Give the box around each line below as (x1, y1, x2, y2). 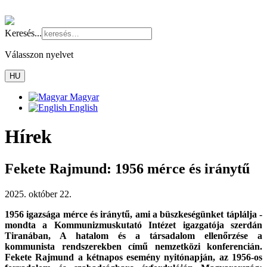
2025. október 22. (5, 188, 72, 199)
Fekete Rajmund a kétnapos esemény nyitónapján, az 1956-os (5, 252, 262, 262)
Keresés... (5, 28, 42, 38)
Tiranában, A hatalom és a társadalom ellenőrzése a (5, 230, 262, 241)
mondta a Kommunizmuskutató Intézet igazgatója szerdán (5, 219, 262, 230)
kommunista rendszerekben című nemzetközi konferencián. (5, 241, 262, 252)
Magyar (67, 92, 99, 102)
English (67, 103, 98, 113)
